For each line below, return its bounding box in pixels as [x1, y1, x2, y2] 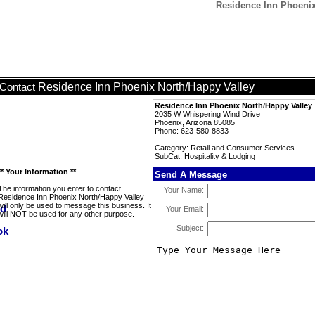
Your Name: [164, 186, 204, 194]
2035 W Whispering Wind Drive [155, 110, 260, 118]
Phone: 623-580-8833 [155, 127, 229, 135]
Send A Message [155, 169, 227, 180]
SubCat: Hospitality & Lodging [155, 152, 255, 160]
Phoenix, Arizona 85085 [155, 118, 235, 127]
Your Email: [166, 205, 204, 213]
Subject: [176, 224, 204, 232]
